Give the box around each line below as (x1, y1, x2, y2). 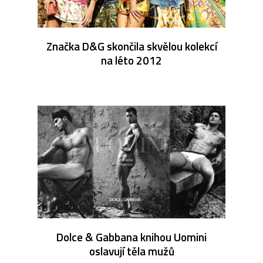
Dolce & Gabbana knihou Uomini (56, 228, 207, 245)
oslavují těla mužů (89, 242, 174, 259)
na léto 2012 (101, 51, 162, 69)
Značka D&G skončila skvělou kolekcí (46, 37, 217, 55)
